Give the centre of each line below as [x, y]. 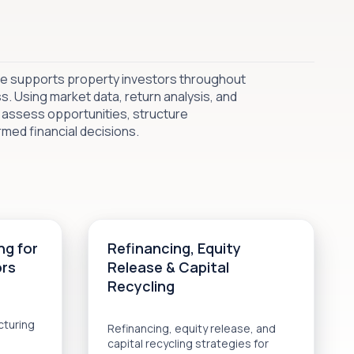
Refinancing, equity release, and [192, 328]
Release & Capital [168, 267]
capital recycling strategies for [188, 343]
